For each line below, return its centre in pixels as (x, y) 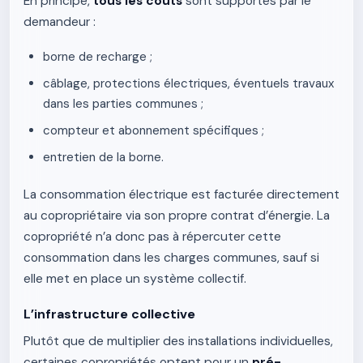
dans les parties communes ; (123, 104)
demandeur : (60, 22)
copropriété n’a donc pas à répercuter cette (152, 237)
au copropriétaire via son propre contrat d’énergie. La (177, 216)
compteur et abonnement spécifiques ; (154, 130)
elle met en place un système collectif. (135, 279)
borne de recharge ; (98, 57)
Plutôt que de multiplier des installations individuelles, (178, 341)
